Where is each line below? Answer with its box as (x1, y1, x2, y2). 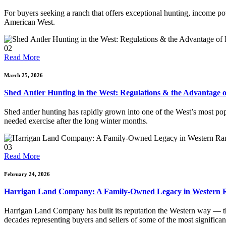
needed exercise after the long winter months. (4, 117, 148, 125)
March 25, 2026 (4, 72, 43, 78)
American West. (4, 18, 55, 26)
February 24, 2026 (4, 171, 50, 177)
